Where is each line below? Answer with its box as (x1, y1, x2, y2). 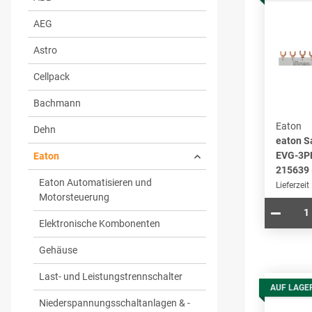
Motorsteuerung (39, 192, 109, 203)
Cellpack (33, 71, 70, 83)
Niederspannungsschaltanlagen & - (39, 297, 190, 309)
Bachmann (33, 97, 81, 109)
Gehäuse (39, 244, 77, 256)
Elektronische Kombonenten (39, 218, 160, 230)
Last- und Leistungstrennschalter (39, 271, 182, 283)
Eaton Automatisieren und (39, 177, 152, 189)
